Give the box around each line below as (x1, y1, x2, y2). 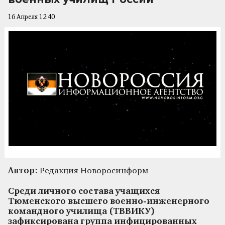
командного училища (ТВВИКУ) (8, 207, 155, 216)
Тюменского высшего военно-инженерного (8, 197, 209, 206)
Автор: (8, 166, 38, 175)
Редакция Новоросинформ (38, 166, 148, 175)
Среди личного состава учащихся (8, 187, 160, 196)
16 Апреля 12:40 (8, 14, 55, 21)
